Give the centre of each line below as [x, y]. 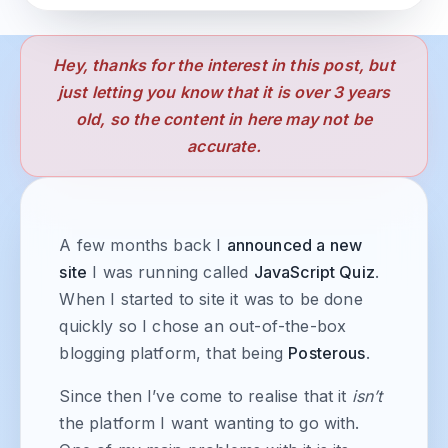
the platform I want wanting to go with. [209, 423]
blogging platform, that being [174, 353]
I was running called [170, 272]
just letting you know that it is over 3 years [224, 91]
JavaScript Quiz [314, 272]
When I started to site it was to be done [211, 299]
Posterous [327, 353]
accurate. [224, 145]
